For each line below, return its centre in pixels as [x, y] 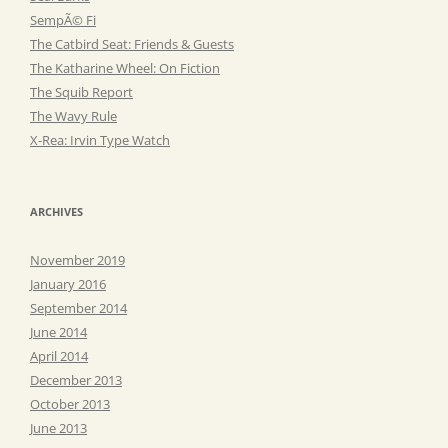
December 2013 [76, 379]
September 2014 [78, 307]
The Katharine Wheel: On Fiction [125, 67]
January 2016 [68, 283]
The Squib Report [81, 91]
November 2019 [77, 259]
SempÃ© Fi [63, 19]
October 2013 [70, 403]
